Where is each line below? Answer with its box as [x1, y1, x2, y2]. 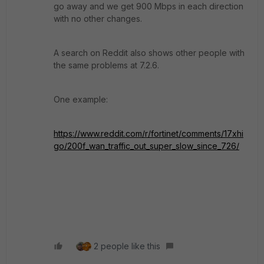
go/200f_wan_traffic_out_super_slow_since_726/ [54, 141, 239, 151]
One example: [54, 94, 110, 104]
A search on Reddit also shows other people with [54, 48, 245, 58]
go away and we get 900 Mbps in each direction [54, 1, 243, 11]
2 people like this [94, 241, 160, 251]
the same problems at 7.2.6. [54, 60, 161, 70]
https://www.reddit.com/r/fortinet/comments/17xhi [54, 128, 243, 138]
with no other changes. [54, 14, 144, 24]
